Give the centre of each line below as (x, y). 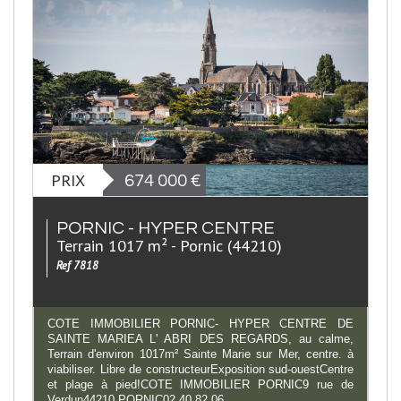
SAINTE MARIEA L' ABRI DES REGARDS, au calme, (200, 338)
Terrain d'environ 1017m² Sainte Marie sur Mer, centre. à (200, 354)
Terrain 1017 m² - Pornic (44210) (169, 245)
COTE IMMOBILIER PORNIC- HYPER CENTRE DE (200, 323)
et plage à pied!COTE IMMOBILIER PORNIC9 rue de (200, 384)
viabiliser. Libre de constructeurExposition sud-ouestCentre (200, 369)
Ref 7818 (77, 265)
